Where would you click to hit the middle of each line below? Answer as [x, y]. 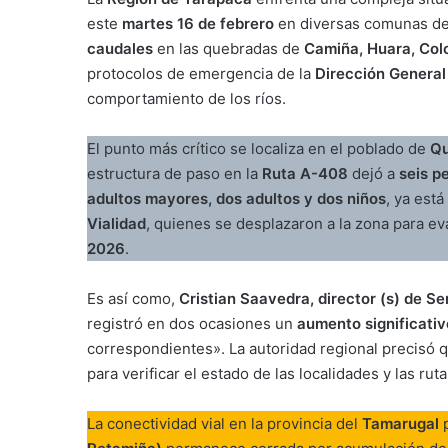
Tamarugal [400, 423]
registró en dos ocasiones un [192, 323]
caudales [120, 48]
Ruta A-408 [305, 173]
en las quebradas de [228, 48]
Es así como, [133, 298]
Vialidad [116, 223]
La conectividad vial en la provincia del [224, 423]
